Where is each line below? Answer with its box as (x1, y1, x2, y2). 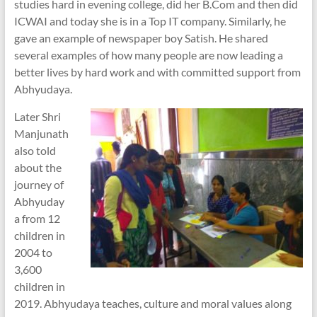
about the (13, 161, 62, 174)
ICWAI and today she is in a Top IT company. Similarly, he (13, 14, 286, 28)
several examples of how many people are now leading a (13, 48, 283, 62)
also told (13, 144, 56, 157)
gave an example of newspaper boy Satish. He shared (13, 31, 268, 45)
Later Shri (13, 110, 61, 123)
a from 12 (13, 212, 60, 225)
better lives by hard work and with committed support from (13, 65, 301, 79)
